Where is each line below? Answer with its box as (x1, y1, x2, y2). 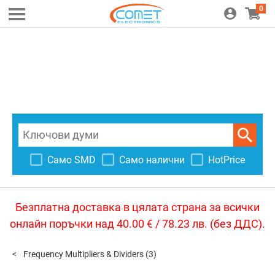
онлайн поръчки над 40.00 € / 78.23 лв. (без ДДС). (10, 217, 265, 230)
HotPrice (208, 153, 245, 166)
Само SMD (47, 153, 96, 166)
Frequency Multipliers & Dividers (23, 249, 144, 259)
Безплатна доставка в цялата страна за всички (15, 201, 260, 214)
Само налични (119, 153, 185, 166)
